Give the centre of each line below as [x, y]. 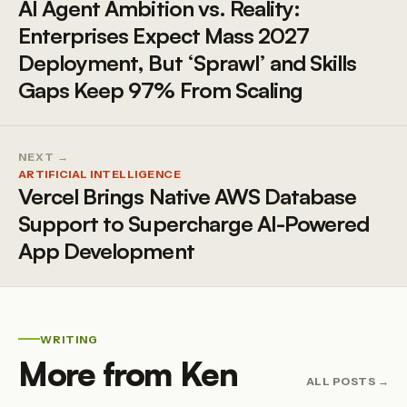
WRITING [69, 339]
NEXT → [44, 156]
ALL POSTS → [347, 381]
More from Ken [128, 373]
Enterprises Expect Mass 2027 [164, 35]
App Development [106, 250]
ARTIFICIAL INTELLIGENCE [100, 174]
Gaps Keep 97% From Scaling [161, 89]
